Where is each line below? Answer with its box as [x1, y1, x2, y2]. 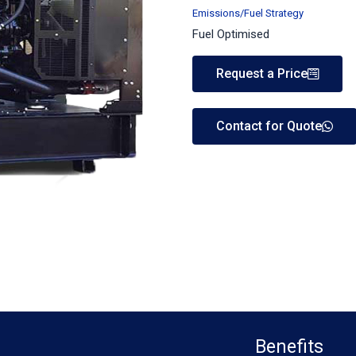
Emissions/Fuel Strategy [192, 6, 304, 19]
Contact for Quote [216, 118, 322, 134]
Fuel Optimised [192, 27, 269, 42]
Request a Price [216, 66, 308, 82]
